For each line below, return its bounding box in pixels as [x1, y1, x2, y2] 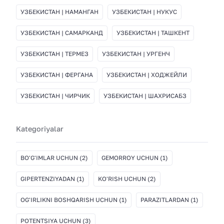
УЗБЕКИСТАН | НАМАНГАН [20, 7, 98, 15]
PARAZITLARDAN [140, 196, 189, 204]
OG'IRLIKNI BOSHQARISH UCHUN [20, 196, 117, 204]
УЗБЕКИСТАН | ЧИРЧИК [20, 91, 90, 99]
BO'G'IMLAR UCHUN [20, 154, 78, 162]
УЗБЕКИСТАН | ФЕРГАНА [20, 70, 93, 78]
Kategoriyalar [16, 124, 63, 133]
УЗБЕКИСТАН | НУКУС [112, 7, 177, 15]
